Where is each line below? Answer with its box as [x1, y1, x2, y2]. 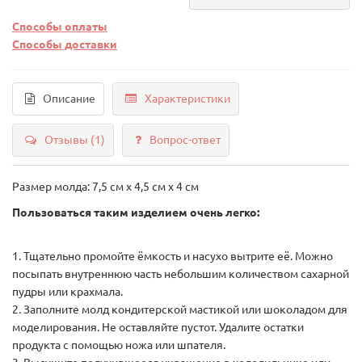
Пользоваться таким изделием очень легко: [12, 205, 259, 219]
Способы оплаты [12, 19, 107, 33]
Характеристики [145, 91, 230, 105]
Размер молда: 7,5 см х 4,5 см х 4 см [12, 179, 199, 193]
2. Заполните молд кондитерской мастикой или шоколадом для [12, 302, 347, 316]
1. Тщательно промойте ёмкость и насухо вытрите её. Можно [12, 249, 333, 263]
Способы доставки [12, 37, 117, 51]
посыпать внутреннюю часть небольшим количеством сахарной [12, 267, 349, 280]
